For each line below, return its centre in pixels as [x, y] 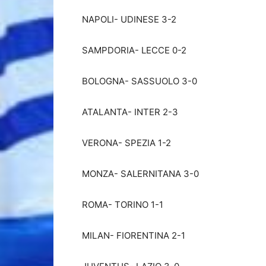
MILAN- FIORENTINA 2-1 [134, 235]
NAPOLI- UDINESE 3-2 [129, 19]
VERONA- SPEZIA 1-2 [126, 143]
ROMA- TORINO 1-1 [123, 205]
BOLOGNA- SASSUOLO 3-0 [140, 81]
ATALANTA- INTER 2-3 [130, 112]
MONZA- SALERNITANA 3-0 [140, 174]
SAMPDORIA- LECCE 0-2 [134, 50]
